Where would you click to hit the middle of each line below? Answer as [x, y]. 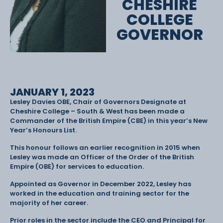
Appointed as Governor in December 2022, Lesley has [101, 184]
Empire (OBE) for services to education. [77, 166]
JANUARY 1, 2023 [52, 92]
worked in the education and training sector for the [100, 193]
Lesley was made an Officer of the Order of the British [102, 157]
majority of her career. [51, 203]
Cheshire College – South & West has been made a [97, 111]
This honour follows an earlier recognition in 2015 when [105, 147]
